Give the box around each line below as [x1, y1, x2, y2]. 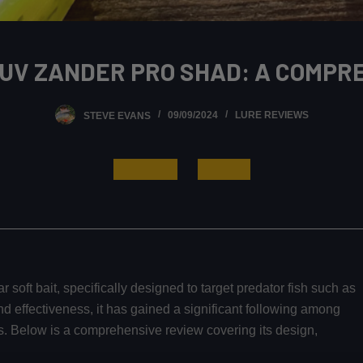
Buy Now [197, 161, 250, 176]
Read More [113, 161, 177, 176]
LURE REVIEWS [234, 109, 309, 122]
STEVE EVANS [83, 109, 151, 122]
